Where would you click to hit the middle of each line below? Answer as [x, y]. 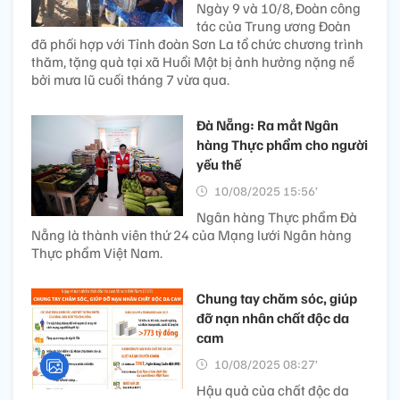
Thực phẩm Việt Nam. [97, 252]
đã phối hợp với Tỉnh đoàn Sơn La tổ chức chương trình [197, 43]
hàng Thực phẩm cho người [282, 144]
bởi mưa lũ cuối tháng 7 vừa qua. [130, 79]
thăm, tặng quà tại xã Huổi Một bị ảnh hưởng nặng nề [193, 61]
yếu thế [219, 164]
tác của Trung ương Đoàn [274, 25]
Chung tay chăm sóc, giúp [277, 298]
